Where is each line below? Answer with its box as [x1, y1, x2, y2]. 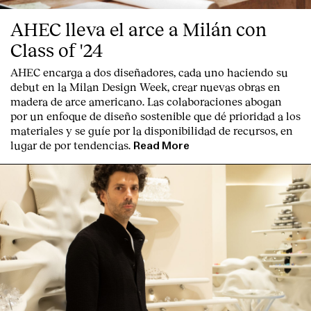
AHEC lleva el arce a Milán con [10, 17, 267, 41]
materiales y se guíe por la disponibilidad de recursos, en [10, 124, 293, 137]
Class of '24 [10, 38, 103, 62]
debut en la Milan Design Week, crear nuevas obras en [10, 80, 280, 94]
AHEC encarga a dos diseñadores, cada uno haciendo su [10, 65, 288, 79]
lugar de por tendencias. [10, 138, 131, 152]
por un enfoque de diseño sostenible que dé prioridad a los [10, 109, 301, 123]
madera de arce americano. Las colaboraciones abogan [10, 94, 282, 108]
